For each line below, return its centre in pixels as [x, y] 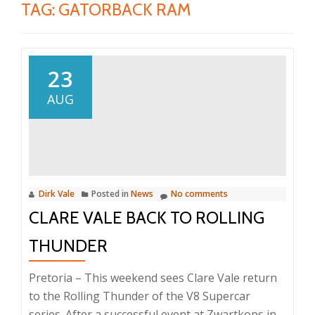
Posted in [111, 193]
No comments [199, 193]
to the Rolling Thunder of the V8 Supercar [140, 296]
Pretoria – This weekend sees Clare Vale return [153, 277]
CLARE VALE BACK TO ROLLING [147, 217]
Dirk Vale [57, 193]
